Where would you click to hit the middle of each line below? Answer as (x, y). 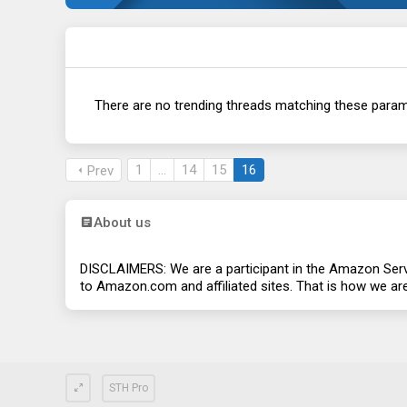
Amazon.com (137, 286)
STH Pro (129, 387)
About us (122, 223)
